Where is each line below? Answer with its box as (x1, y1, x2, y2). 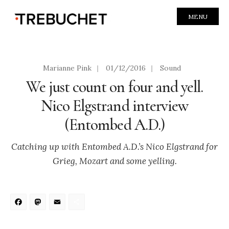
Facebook (30, 194, 101, 216)
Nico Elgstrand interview (40, 96, 189, 116)
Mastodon (50, 194, 125, 216)
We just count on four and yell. (26, 77, 203, 97)
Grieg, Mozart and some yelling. (52, 155, 177, 167)
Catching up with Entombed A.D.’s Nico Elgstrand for (11, 141, 218, 152)
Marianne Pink (43, 63, 91, 73)
